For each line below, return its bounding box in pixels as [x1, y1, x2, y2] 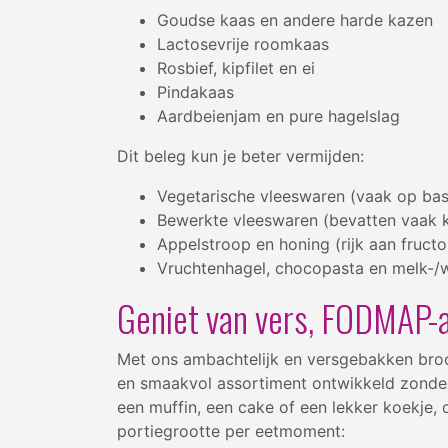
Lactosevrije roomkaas [157, 33, 329, 54]
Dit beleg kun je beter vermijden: [117, 145, 364, 166]
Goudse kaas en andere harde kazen [157, 9, 433, 30]
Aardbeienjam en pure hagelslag [157, 105, 400, 126]
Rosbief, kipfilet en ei [157, 57, 315, 78]
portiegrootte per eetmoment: [117, 420, 345, 441]
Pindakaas [157, 81, 234, 102]
